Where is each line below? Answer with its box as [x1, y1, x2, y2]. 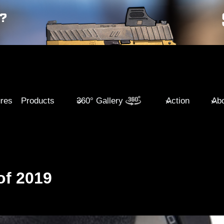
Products [21, 95, 55, 105]
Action [165, 95, 189, 105]
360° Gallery [76, 95, 123, 105]
